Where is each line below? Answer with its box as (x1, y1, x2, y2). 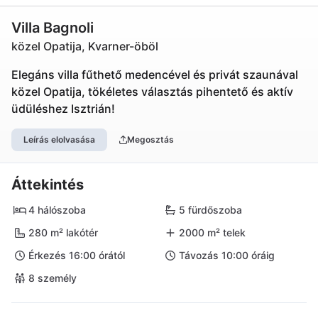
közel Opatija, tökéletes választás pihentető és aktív (11, 84, 293, 99)
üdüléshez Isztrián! (11, 102, 115, 116)
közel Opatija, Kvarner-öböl (11, 39, 158, 53)
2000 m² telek (179, 226, 246, 238)
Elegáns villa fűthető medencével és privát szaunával (11, 67, 298, 82)
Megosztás (126, 134, 174, 145)
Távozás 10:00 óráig (179, 249, 275, 261)
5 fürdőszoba (179, 204, 242, 216)
